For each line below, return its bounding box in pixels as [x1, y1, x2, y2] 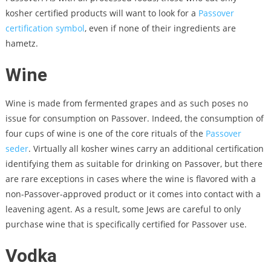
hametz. [5, 37, 41, 49]
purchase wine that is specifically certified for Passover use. [5, 218, 249, 230]
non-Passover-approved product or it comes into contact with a [5, 188, 261, 200]
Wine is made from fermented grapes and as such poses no [5, 97, 248, 109]
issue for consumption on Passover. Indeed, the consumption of [5, 112, 264, 124]
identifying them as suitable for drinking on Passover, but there [5, 157, 263, 169]
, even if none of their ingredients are [84, 22, 236, 34]
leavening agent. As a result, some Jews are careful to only [5, 203, 241, 215]
